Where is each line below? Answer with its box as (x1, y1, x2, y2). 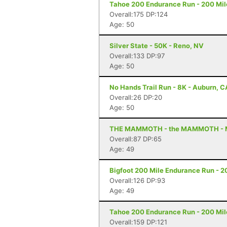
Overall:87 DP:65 (109, 135, 162, 143)
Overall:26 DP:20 (109, 93, 162, 101)
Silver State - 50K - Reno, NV (109, 42, 204, 50)
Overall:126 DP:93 (109, 176, 165, 184)
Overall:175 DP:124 (109, 10, 168, 18)
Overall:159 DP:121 (109, 218, 167, 226)
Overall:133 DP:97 (109, 52, 165, 60)
